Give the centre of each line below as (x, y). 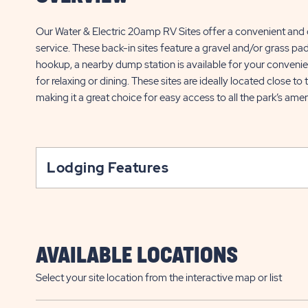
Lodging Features (108, 168)
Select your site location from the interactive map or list (159, 278)
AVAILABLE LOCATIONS (137, 256)
